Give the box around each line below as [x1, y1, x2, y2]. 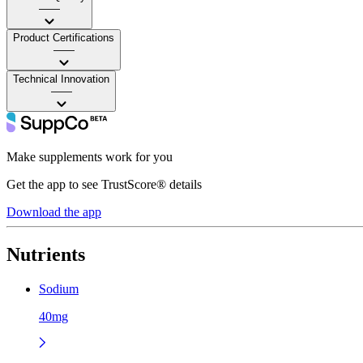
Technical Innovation [13, 72, 109, 85]
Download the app [6, 204, 101, 219]
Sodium [39, 281, 79, 296]
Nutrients [6, 243, 85, 265]
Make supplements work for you [6, 149, 173, 164]
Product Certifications [13, 31, 114, 44]
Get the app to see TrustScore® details [6, 177, 202, 191]
